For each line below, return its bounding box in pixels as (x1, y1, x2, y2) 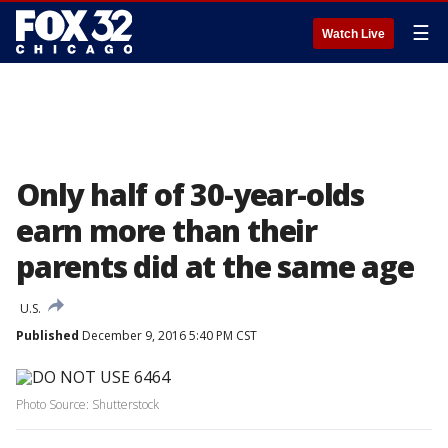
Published (16, 327, 79, 344)
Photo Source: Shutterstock (16, 396, 159, 413)
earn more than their (16, 210, 317, 251)
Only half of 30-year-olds (16, 174, 364, 215)
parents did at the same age (16, 246, 414, 287)
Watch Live (322, 27, 385, 41)
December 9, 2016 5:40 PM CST (79, 327, 257, 344)
